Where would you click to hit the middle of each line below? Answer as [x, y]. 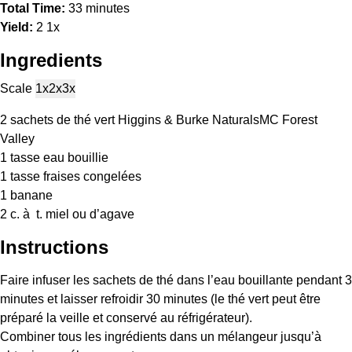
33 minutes [99, 8]
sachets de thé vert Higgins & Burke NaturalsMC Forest [162, 120]
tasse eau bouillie [58, 158]
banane [30, 195]
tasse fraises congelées [74, 176]
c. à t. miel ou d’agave [71, 214]
